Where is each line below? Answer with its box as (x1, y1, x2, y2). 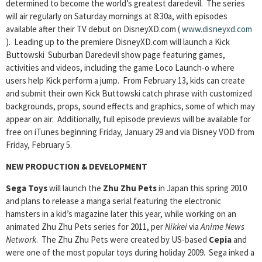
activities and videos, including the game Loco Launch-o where (6, 62, 235, 73)
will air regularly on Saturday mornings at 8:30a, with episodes (6, 11, 227, 22)
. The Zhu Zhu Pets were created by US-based (36, 234, 209, 245)
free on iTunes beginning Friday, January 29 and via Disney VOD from (6, 126, 254, 137)
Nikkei (165, 221, 187, 232)
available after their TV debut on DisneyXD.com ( (6, 23, 180, 35)
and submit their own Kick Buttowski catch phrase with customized (6, 88, 252, 99)
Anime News (201, 221, 244, 232)
